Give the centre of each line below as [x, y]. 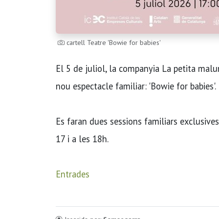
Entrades [73, 174]
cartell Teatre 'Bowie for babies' [113, 43]
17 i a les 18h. [82, 139]
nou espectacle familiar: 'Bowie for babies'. [136, 86]
